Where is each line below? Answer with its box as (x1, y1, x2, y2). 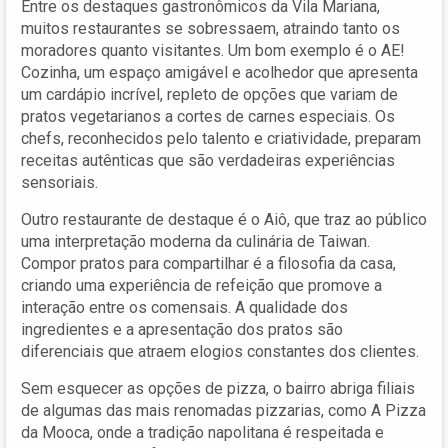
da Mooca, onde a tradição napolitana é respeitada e (21, 422, 384, 442)
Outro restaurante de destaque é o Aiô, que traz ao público (21, 209, 427, 229)
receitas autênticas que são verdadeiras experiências (21, 150, 395, 170)
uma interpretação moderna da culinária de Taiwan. (21, 231, 370, 251)
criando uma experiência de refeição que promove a (21, 275, 382, 295)
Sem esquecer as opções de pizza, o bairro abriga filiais (21, 378, 415, 398)
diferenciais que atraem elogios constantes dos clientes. (21, 341, 419, 361)
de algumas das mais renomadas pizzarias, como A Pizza (21, 400, 426, 420)
